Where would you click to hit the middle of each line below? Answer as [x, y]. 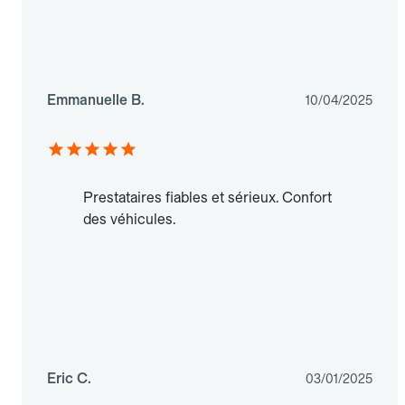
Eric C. [69, 379]
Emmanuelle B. [96, 100]
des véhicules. [129, 220]
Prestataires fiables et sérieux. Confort [207, 198]
